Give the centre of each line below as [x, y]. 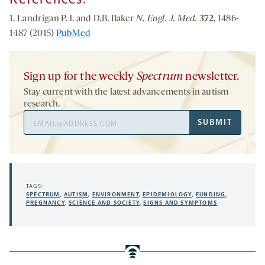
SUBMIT [215, 122]
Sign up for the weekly [80, 77]
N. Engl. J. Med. [167, 19]
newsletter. [211, 77]
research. [42, 104]
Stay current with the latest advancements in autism [126, 93]
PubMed [73, 34]
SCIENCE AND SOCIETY [104, 203]
